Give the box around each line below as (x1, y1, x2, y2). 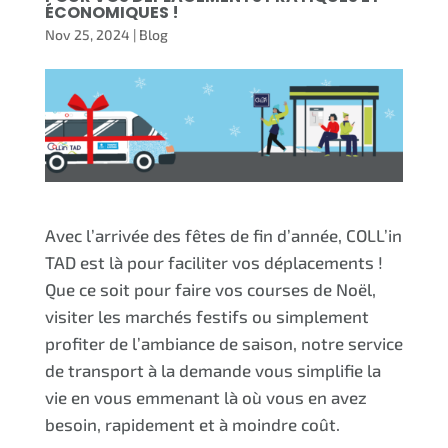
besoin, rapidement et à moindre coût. (44, 414, 340, 435)
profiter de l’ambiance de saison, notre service (44, 333, 403, 354)
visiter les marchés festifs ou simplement (44, 306, 369, 327)
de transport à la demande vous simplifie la (44, 360, 381, 381)
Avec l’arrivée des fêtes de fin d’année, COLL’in (44, 225, 402, 246)
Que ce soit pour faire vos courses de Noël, (44, 279, 376, 300)
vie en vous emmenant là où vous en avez (44, 387, 367, 408)
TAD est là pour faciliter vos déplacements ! (44, 252, 383, 273)
